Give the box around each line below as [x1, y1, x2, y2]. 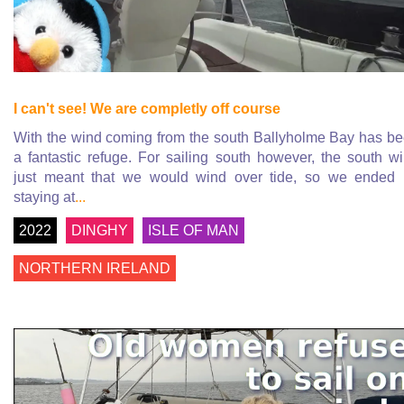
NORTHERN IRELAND [19, 260, 170, 276]
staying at [14, 188, 75, 205]
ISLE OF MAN [148, 222, 239, 238]
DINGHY [71, 222, 128, 238]
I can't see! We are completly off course [14, 100, 280, 116]
